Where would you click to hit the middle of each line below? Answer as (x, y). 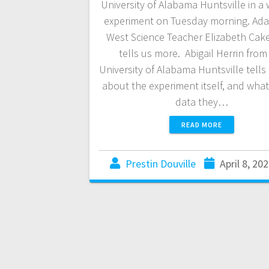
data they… (202, 102)
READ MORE (202, 125)
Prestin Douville (160, 164)
